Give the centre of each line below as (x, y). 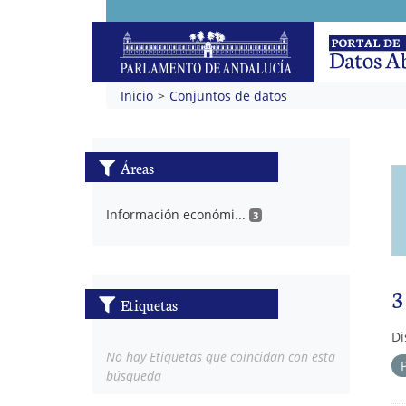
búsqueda (134, 375)
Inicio (137, 95)
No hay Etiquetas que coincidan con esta (221, 356)
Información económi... (176, 214)
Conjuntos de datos (228, 95)
